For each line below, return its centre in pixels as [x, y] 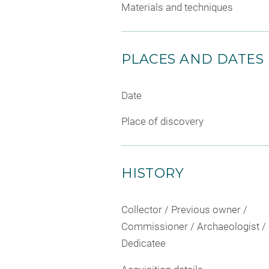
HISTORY [153, 174]
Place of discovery [162, 122]
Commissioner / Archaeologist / [194, 227]
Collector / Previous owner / [184, 210]
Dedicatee [144, 243]
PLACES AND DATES [193, 59]
